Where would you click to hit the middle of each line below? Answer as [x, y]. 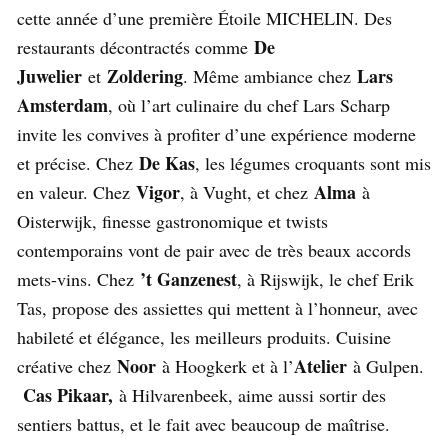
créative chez [67, 365]
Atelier [320, 365]
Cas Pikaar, [71, 394]
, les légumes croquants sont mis [313, 162]
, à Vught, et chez [247, 191]
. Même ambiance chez [270, 75]
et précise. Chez [78, 162]
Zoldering [145, 75]
